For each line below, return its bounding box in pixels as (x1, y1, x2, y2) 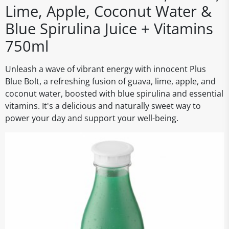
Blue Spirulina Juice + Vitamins (5, 18, 213, 38)
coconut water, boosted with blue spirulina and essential (5, 88, 223, 99)
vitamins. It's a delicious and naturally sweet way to (5, 100, 201, 111)
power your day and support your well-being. (5, 112, 178, 124)
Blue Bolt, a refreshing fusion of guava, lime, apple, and (5, 76, 216, 87)
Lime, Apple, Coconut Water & (5, 1, 212, 21)
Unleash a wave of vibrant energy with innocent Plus (5, 63, 206, 75)
